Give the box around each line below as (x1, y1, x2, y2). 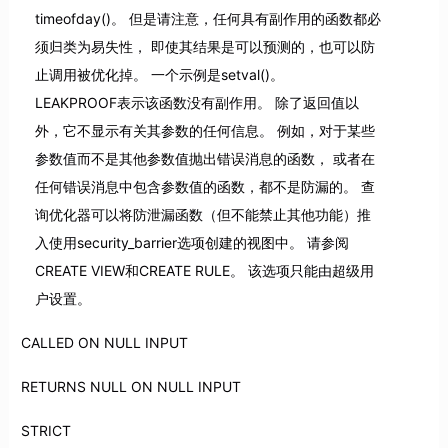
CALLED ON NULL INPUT (20, 334, 188, 352)
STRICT (20, 422, 71, 440)
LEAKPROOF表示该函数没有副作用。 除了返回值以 (34, 94, 359, 112)
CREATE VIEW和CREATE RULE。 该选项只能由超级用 (34, 262, 374, 280)
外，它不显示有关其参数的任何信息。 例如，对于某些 (34, 122, 375, 140)
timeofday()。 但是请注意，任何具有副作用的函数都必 (34, 10, 381, 28)
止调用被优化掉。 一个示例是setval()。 (34, 66, 284, 84)
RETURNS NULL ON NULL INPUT (20, 378, 241, 396)
